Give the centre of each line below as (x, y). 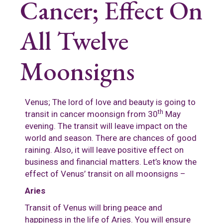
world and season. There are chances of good (111, 138)
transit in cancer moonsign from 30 (91, 114)
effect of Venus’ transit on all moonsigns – (105, 174)
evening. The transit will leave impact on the (106, 126)
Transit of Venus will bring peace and (94, 208)
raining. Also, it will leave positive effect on (104, 150)
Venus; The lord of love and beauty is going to (110, 102)
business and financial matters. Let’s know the (111, 162)
